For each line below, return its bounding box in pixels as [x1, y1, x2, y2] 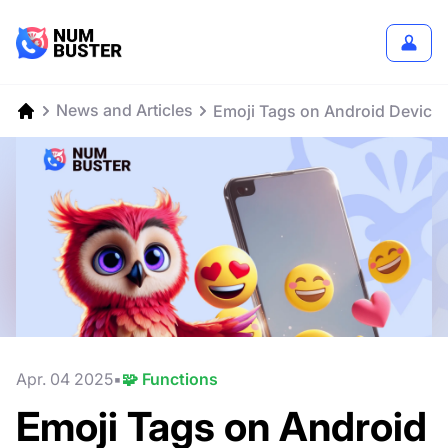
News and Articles [56, 100, 193, 120]
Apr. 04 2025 [16, 369, 113, 389]
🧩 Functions [122, 369, 218, 389]
